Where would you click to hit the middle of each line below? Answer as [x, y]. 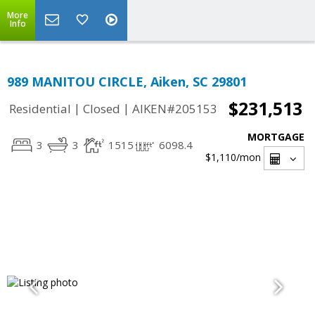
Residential [40, 109]
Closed [102, 109]
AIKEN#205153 [175, 109]
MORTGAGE [276, 137]
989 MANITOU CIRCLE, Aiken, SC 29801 [127, 82]
